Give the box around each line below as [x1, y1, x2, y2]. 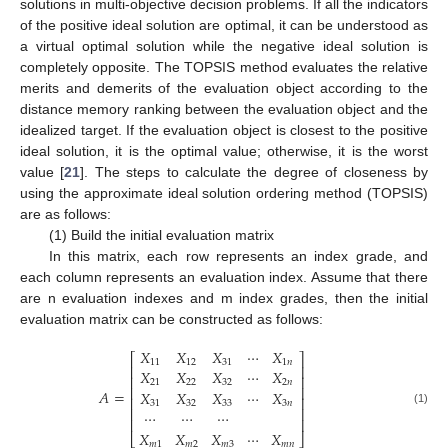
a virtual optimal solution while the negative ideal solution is [20, 38, 428, 55]
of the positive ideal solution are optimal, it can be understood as [20, 17, 428, 34]
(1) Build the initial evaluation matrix [48, 227, 274, 244]
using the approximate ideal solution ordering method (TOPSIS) [20, 185, 428, 202]
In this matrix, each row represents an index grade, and [48, 248, 428, 265]
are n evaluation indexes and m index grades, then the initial [20, 290, 428, 307]
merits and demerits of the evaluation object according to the [20, 80, 428, 97]
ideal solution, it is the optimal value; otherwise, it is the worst [20, 143, 428, 160]
